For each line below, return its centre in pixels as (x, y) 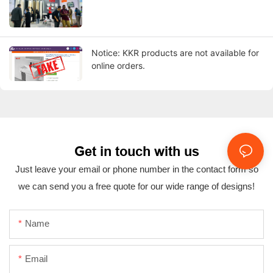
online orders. (118, 66)
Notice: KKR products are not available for (175, 53)
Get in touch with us (136, 151)
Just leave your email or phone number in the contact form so (136, 169)
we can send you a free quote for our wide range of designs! (136, 186)
